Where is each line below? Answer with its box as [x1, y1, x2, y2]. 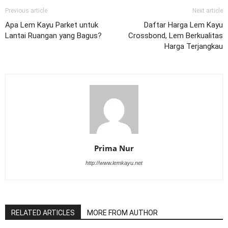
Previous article [5, 7, 47, 14]
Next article [192, 7, 223, 14]
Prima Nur [94, 142, 134, 153]
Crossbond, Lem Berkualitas [128, 31, 223, 40]
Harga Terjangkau [164, 41, 223, 51]
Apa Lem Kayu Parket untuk [5, 20, 98, 30]
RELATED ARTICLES [11, 208, 75, 217]
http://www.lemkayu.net [85, 159, 142, 166]
